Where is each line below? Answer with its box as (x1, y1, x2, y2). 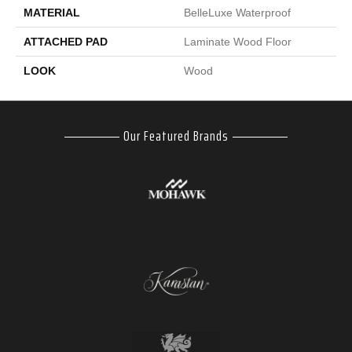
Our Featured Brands (123, 124, 229, 147)
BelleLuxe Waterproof (184, 5, 291, 19)
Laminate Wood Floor (184, 35, 291, 48)
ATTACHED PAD (24, 35, 108, 48)
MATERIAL (24, 5, 80, 19)
